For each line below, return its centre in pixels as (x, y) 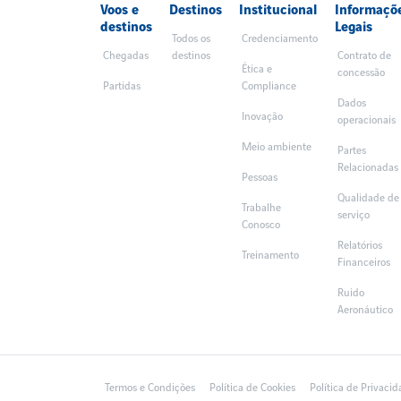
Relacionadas (368, 167)
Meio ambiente (276, 147)
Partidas (121, 86)
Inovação (262, 116)
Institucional (277, 10)
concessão (362, 73)
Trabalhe (261, 208)
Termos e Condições (150, 388)
